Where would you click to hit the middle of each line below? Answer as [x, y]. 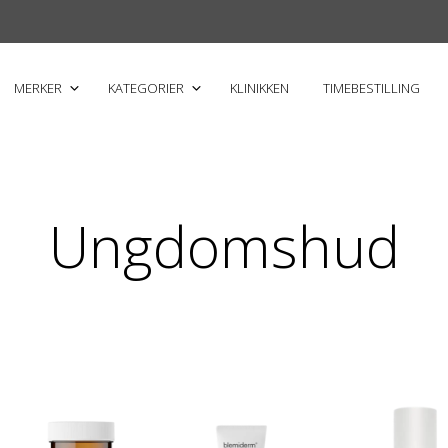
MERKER [38, 88]
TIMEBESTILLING [371, 88]
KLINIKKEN [259, 88]
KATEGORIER [146, 88]
